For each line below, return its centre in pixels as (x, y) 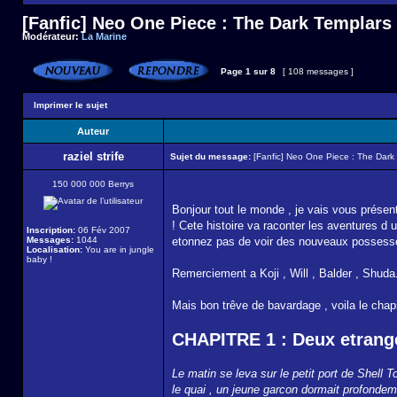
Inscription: (51, 230)
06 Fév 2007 (103, 230)
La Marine (104, 36)
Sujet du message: (210, 156)
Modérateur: (52, 36)
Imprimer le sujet (70, 105)
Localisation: (54, 249)
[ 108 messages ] (318, 71)
